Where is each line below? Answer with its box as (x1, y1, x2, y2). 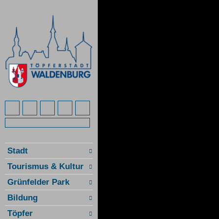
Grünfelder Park (7, 177, 69, 187)
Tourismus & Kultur (7, 162, 84, 171)
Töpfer (7, 209, 33, 218)
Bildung (7, 193, 38, 202)
